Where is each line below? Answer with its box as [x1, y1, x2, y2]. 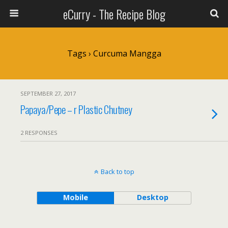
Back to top [100, 167, 134, 176]
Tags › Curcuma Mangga [67, 48, 161, 59]
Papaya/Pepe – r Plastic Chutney [20, 101, 132, 117]
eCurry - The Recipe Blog [63, 5, 165, 23]
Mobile [63, 192, 88, 202]
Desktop [136, 192, 168, 202]
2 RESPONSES [20, 129, 58, 136]
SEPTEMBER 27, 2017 [20, 90, 76, 97]
